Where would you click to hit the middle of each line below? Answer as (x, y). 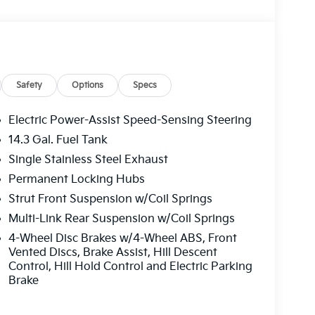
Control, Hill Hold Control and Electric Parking (130, 266)
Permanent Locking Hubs (76, 179)
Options (88, 85)
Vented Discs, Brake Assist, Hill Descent (112, 252)
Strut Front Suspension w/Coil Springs (110, 199)
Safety (30, 85)
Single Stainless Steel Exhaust (88, 160)
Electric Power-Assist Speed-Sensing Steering (130, 120)
